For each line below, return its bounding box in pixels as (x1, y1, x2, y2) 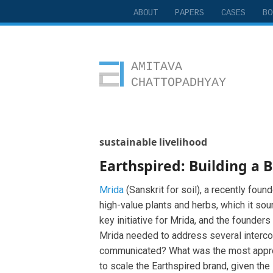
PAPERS (175, 8, 204, 18)
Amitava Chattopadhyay (99, 32, 219, 46)
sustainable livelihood (99, 135, 207, 149)
